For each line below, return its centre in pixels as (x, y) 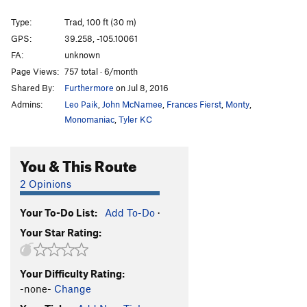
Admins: (27, 104)
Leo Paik (81, 104)
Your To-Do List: (59, 212)
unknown (82, 54)
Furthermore (89, 87)
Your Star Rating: (61, 232)
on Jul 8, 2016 (141, 87)
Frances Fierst (194, 104)
